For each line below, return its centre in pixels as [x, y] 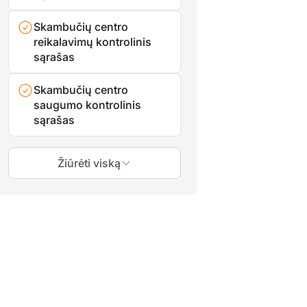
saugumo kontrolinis [87, 105]
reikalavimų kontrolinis [93, 41]
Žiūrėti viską [89, 163]
